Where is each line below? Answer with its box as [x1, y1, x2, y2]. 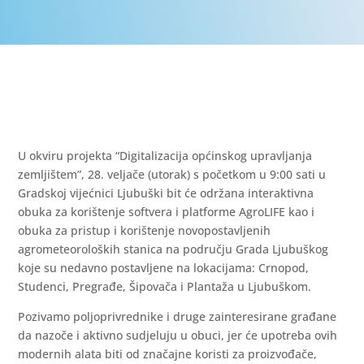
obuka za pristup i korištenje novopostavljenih [18, 223, 271, 238]
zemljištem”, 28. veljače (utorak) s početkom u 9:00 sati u [18, 167, 327, 182]
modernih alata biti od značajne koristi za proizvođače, [18, 346, 318, 362]
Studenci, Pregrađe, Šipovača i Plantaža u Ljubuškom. [18, 279, 312, 294]
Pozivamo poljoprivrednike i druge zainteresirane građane [18, 309, 337, 324]
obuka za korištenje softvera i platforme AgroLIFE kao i [18, 204, 315, 219]
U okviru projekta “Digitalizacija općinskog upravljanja [18, 148, 313, 163]
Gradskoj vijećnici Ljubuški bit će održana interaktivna [18, 185, 314, 201]
